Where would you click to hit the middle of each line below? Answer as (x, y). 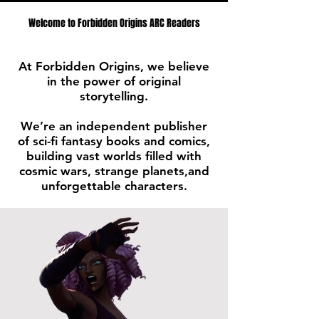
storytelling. (114, 96)
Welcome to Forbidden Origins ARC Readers (114, 23)
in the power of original (114, 82)
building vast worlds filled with (114, 156)
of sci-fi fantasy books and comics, (114, 141)
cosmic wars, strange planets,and (114, 171)
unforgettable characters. (114, 186)
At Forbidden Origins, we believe (114, 67)
